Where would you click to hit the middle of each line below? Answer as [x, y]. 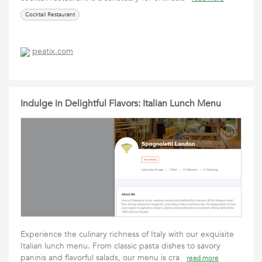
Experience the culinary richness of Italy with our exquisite [127, 234]
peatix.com [53, 51]
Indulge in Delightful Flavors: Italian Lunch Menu [121, 104]
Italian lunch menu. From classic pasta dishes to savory [120, 246]
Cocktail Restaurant [50, 15]
